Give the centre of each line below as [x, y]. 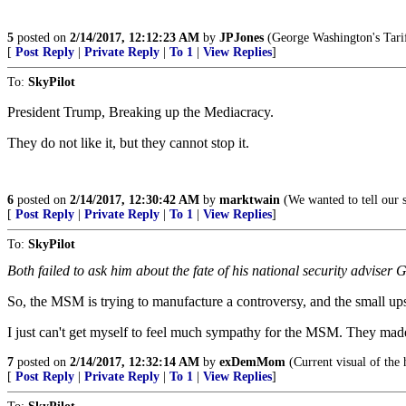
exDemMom [252, 362]
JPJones [242, 38]
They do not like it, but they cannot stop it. [128, 143]
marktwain [250, 200]
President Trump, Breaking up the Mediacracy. [140, 112]
